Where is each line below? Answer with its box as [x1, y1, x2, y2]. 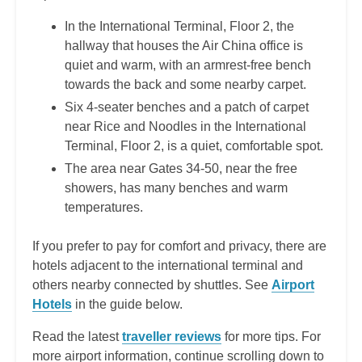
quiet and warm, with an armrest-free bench [65, 58, 311, 73]
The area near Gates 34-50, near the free [65, 162, 297, 176]
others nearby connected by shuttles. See [32, 278, 271, 293]
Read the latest [32, 330, 122, 344]
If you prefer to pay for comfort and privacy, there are [32, 239, 326, 254]
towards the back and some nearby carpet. [65, 78, 306, 92]
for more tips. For [221, 330, 321, 344]
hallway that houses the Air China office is [65, 39, 303, 53]
